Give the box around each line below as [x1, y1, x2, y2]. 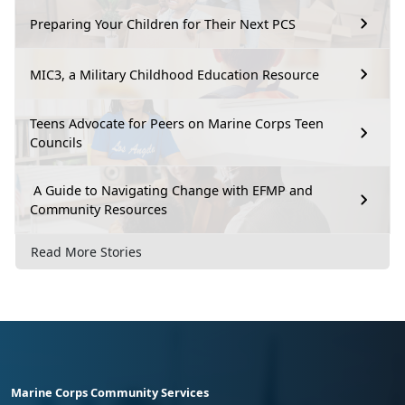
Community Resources [30, 201, 167, 219]
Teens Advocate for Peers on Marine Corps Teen [30, 115, 324, 133]
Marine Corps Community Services [11, 384, 209, 401]
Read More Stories [31, 243, 142, 261]
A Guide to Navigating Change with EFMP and [30, 182, 313, 200]
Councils [30, 134, 82, 152]
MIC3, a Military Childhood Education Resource [30, 65, 319, 83]
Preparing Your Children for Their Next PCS [30, 14, 296, 33]
